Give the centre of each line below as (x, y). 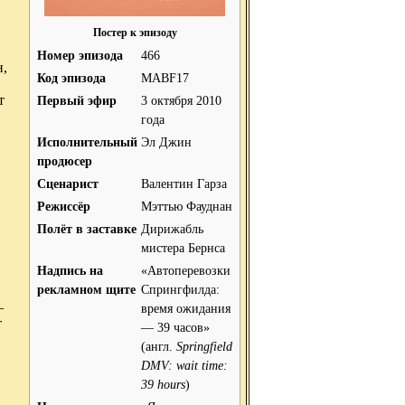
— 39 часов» (175, 327)
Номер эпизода (80, 55)
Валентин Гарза (184, 184)
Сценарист (68, 184)
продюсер (65, 161)
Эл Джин (166, 142)
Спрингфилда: (180, 289)
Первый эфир (77, 100)
